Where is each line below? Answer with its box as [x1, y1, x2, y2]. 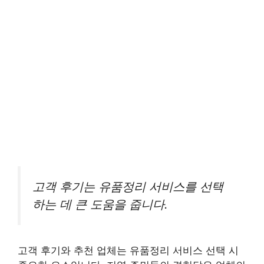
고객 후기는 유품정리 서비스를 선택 [32, 179, 223, 194]
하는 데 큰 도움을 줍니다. [32, 197, 168, 212]
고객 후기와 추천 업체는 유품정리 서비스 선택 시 [18, 244, 239, 256]
